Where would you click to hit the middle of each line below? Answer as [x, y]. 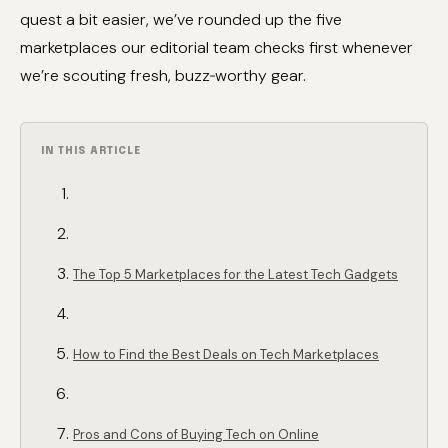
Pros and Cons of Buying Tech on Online [196, 434]
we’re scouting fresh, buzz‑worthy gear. [163, 75]
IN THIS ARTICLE [91, 151]
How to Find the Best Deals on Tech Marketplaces [226, 354]
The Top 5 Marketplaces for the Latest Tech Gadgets [235, 274]
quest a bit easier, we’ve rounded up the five [181, 19]
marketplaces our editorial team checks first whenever [216, 47]
